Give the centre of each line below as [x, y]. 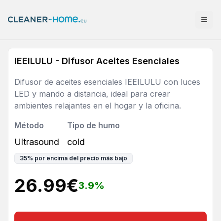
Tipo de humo [93, 125]
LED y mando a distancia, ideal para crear [92, 94]
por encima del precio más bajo [81, 158]
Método [29, 125]
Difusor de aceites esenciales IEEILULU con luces [107, 82]
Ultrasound [37, 142]
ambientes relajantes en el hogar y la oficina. [98, 106]
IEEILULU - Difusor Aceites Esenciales [97, 61]
